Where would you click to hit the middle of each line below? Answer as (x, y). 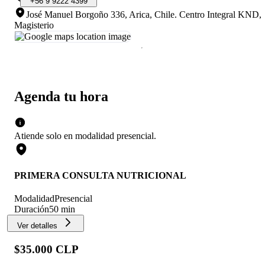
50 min (62, 209)
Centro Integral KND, (220, 14)
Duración (32, 209)
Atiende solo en (43, 135)
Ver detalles (37, 226)
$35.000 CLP (46, 250)
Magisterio (34, 25)
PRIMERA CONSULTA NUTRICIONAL (100, 176)
